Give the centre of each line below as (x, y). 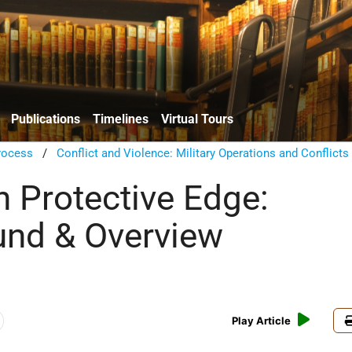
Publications (46, 119)
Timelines (121, 119)
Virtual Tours (197, 119)
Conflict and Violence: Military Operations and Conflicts (203, 153)
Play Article (262, 321)
